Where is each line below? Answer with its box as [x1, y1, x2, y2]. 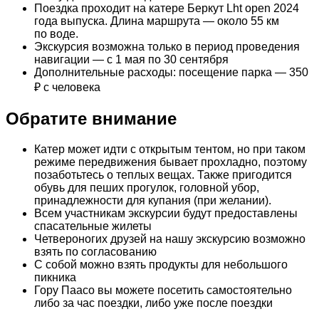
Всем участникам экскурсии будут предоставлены [34, 206, 298, 219]
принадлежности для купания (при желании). [34, 194, 271, 206]
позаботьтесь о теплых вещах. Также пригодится [34, 168, 292, 181]
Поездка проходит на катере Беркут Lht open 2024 [34, 1, 299, 14]
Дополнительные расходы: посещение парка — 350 [34, 66, 308, 78]
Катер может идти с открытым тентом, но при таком [34, 142, 305, 155]
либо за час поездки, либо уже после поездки [34, 296, 273, 309]
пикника [34, 271, 76, 283]
